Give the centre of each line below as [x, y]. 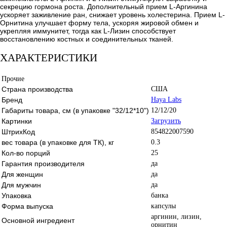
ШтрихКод [18, 131]
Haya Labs [166, 99]
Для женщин [22, 174]
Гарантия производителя [43, 163]
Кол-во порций [26, 153]
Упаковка [16, 195]
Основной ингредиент [38, 220]
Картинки [17, 121]
